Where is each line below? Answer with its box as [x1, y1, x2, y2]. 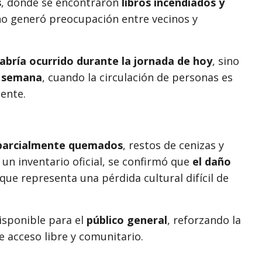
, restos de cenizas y [123, 137, 224, 152]
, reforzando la [167, 212, 241, 227]
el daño [192, 154, 231, 168]
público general [87, 212, 167, 227]
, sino [212, 53, 239, 68]
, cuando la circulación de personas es [42, 70, 233, 84]
